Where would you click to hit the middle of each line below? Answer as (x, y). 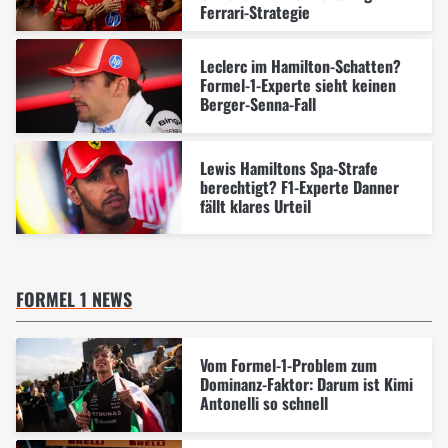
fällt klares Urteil (255, 205)
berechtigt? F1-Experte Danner (299, 186)
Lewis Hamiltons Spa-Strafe (288, 167)
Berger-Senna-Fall (257, 104)
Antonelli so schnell (263, 403)
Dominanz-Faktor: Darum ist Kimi (306, 384)
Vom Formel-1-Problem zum (288, 365)
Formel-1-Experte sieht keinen (297, 85)
